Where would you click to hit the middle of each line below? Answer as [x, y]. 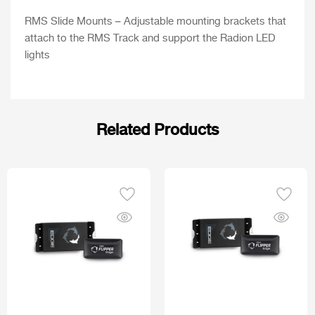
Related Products [157, 129]
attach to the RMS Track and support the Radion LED [150, 39]
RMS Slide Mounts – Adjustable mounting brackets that [155, 22]
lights [37, 56]
